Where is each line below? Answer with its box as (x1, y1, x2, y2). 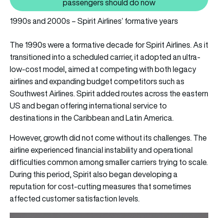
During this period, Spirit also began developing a (10, 168, 178, 180)
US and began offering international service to (10, 100, 167, 111)
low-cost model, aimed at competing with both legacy (10, 63, 196, 74)
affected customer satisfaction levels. (10, 193, 140, 204)
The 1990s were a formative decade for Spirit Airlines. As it (10, 39, 208, 50)
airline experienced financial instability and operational (10, 144, 193, 155)
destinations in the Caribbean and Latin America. (10, 112, 174, 123)
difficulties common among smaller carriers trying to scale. (10, 156, 208, 167)
